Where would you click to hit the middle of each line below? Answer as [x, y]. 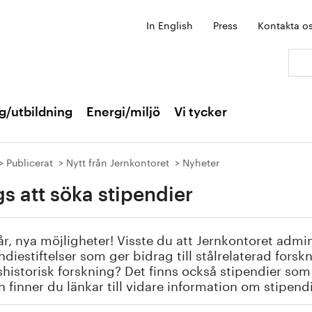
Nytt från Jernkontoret [118, 162]
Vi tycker [201, 112]
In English [170, 24]
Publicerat [30, 162]
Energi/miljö [123, 112]
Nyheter [201, 162]
